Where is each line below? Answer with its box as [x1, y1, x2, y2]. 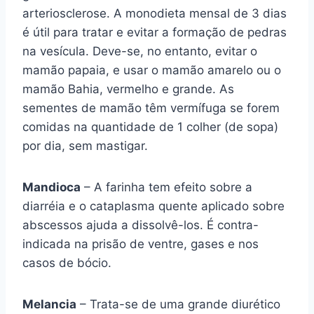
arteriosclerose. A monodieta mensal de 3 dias [22, 6, 287, 20]
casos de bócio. [22, 256, 111, 270]
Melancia [22, 297, 76, 311]
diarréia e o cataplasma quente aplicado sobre [22, 199, 285, 213]
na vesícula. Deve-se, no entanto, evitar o [22, 44, 257, 58]
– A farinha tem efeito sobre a [81, 180, 252, 194]
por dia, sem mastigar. [22, 139, 148, 153]
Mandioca [22, 180, 81, 194]
